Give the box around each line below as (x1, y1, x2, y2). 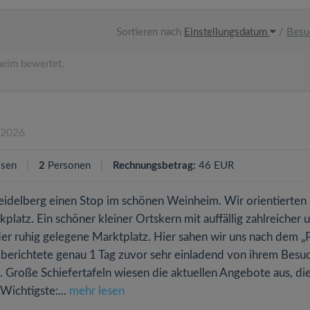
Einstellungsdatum (184, 27, 270, 37)
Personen (45, 161, 93, 171)
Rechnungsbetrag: (113, 161, 196, 171)
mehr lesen (69, 285, 125, 297)
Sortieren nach (116, 27, 181, 37)
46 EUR (196, 161, 234, 171)
